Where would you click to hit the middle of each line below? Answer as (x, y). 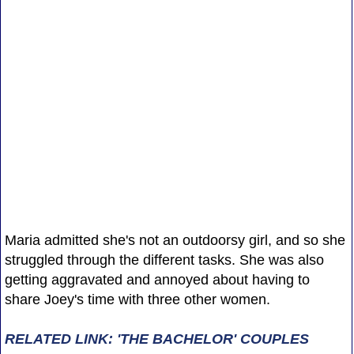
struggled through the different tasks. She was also (164, 260)
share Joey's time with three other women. (137, 299)
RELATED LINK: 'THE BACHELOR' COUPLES (156, 339)
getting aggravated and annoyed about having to (157, 279)
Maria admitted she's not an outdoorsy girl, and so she (175, 240)
